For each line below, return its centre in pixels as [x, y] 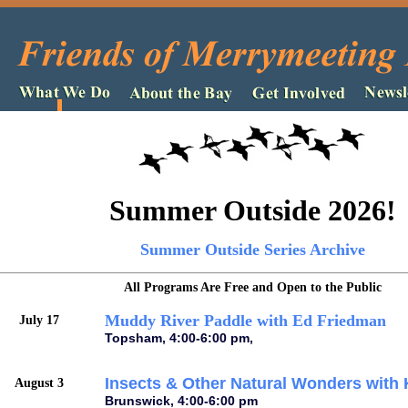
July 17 [39, 320]
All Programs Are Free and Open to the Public [252, 288]
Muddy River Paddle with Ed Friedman [245, 321]
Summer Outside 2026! [252, 211]
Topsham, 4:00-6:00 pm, [179, 338]
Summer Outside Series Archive [252, 250]
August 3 [39, 383]
